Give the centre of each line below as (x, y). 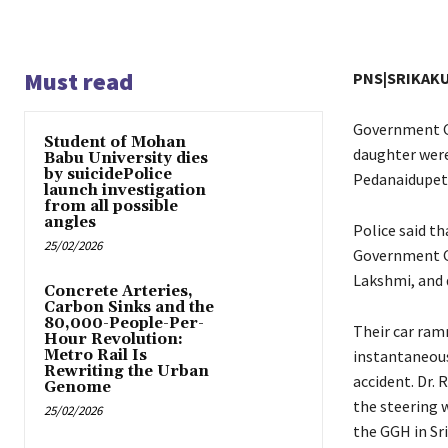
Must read (78, 82)
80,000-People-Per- (124, 324)
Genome (77, 388)
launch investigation (125, 191)
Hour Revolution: (113, 340)
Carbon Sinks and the (129, 308)
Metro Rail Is (95, 356)
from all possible (111, 207)
